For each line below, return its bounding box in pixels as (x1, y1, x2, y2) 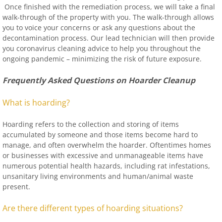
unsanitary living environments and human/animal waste (2, 171, 193, 181)
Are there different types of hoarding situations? (2, 203, 183, 214)
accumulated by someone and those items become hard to (2, 130, 198, 139)
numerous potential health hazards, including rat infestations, (2, 161, 210, 170)
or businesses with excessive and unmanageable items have (2, 151, 203, 160)
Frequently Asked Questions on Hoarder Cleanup (2, 75, 201, 86)
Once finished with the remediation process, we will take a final (2, 2, 215, 11)
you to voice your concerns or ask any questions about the (2, 23, 195, 32)
